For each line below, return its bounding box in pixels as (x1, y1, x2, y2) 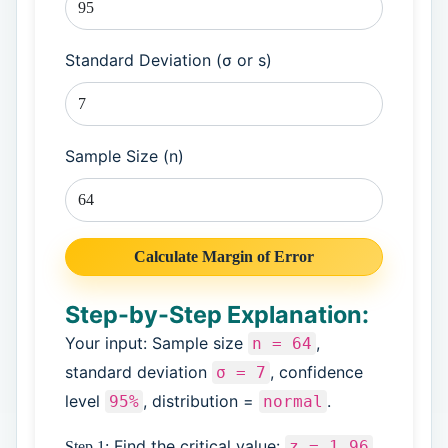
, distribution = (142, 390, 259, 411)
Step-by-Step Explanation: (64, 299, 369, 329)
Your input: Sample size (64, 332, 248, 353)
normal (262, 391, 323, 411)
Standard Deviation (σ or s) (64, 49, 272, 70)
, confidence (269, 361, 363, 382)
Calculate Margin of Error (134, 247, 314, 265)
